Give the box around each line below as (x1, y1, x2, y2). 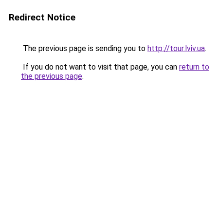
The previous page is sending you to (21, 44, 147, 53)
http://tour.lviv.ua (147, 44, 205, 53)
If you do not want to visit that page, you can (21, 62, 179, 72)
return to (179, 62, 209, 72)
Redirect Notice (9, 12, 75, 23)
